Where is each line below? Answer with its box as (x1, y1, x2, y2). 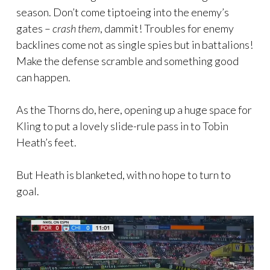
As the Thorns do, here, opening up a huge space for (16, 102, 252, 116)
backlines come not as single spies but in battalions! (16, 37, 253, 51)
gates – (16, 21, 52, 35)
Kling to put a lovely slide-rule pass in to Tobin (16, 119, 228, 133)
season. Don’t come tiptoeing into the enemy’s (16, 5, 229, 19)
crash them (52, 21, 100, 35)
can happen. (16, 70, 71, 84)
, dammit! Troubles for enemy (100, 21, 234, 35)
